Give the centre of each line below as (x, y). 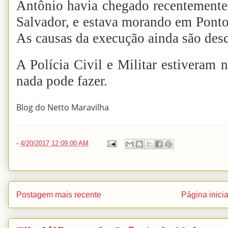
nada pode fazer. (62, 81)
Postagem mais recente (59, 195)
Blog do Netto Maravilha (63, 107)
